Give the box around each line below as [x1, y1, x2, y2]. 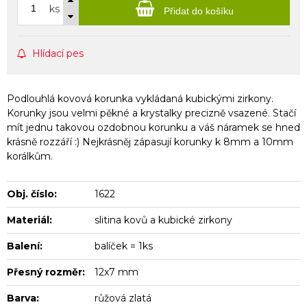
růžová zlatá [95, 291, 152, 304]
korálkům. [7, 149, 53, 162]
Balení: [7, 239, 42, 252]
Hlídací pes [32, 47, 84, 60]
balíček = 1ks [95, 239, 153, 252]
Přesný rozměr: [7, 265, 85, 278]
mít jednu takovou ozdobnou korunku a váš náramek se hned [7, 121, 300, 134]
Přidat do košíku [160, 5, 234, 16]
